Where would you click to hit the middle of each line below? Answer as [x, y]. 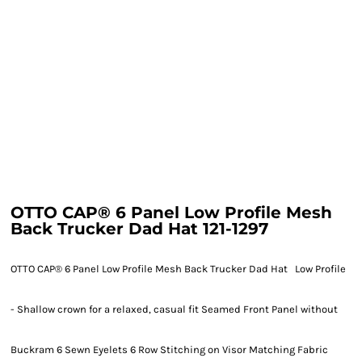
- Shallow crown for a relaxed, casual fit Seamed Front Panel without [174, 309]
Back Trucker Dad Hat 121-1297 [139, 229]
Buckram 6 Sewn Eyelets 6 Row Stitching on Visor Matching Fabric [169, 349]
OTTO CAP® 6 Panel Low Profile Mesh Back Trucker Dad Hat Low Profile [178, 269]
